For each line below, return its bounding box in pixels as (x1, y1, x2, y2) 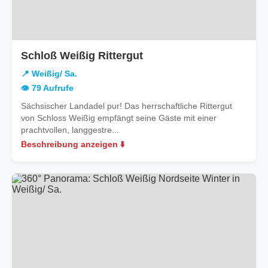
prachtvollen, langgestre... (21, 124, 119, 135)
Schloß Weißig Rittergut (21, 49, 143, 62)
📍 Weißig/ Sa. (21, 69, 77, 78)
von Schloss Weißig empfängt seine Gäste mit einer (21, 112, 217, 123)
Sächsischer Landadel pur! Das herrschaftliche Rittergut (21, 100, 232, 111)
